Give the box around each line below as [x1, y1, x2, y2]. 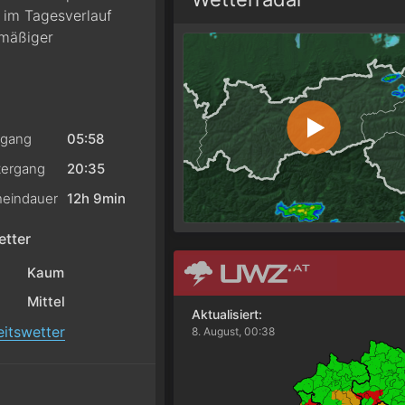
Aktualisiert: [192, 306, 262, 322]
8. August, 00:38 [192, 324, 275, 338]
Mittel [26, 292, 65, 310]
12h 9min [66, 189, 126, 207]
